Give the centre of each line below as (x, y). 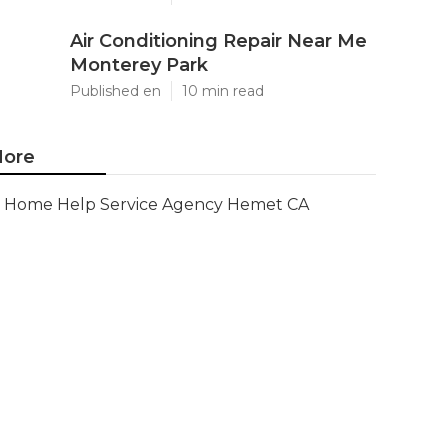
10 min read (223, 91)
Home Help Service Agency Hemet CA (156, 204)
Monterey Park (139, 65)
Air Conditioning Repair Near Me (218, 41)
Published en (115, 91)
